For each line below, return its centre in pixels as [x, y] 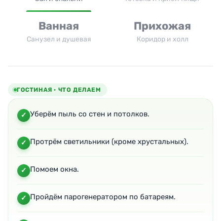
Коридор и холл [162, 39]
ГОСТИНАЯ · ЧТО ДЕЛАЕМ [59, 90]
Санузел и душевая [59, 39]
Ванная [59, 26]
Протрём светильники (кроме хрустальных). [109, 142]
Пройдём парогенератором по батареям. [103, 197]
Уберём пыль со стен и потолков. [90, 114]
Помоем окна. [55, 169]
